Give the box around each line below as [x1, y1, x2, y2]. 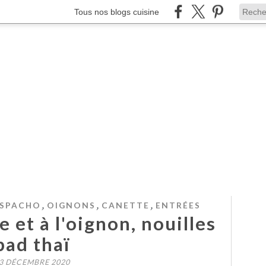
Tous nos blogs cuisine [74, 7, 159, 17]
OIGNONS [47, 200, 96, 210]
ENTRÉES [156, 200, 201, 210]
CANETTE [102, 200, 150, 210]
